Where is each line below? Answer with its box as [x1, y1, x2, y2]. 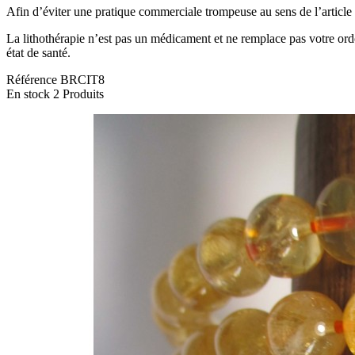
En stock [6, 87, 50, 101]
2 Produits [53, 87, 104, 101]
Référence [6, 73, 60, 87]
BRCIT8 [60, 73, 105, 87]
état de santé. [6, 46, 71, 60]
